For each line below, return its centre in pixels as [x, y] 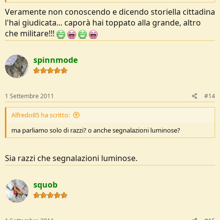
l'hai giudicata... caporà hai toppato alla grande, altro [103, 22]
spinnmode [55, 60]
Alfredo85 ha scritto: [41, 115]
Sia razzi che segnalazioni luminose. [71, 158]
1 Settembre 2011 [29, 96]
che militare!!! [31, 33]
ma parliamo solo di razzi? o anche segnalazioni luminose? [96, 130]
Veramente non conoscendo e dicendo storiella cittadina [110, 12]
